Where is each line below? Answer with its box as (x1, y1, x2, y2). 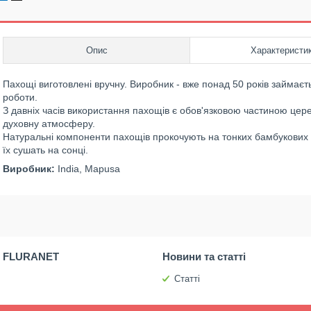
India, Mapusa (55, 163, 120, 174)
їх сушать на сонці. (3, 144, 88, 155)
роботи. (3, 92, 37, 103)
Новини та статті (162, 251, 246, 262)
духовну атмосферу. (3, 118, 95, 129)
